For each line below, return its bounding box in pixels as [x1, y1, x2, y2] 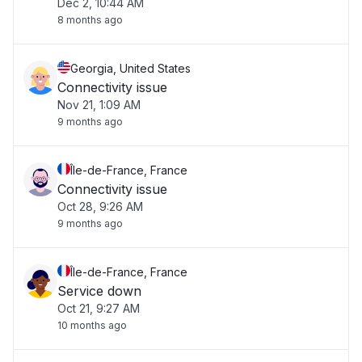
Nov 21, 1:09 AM [57, 98, 141, 112]
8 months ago [57, 14, 123, 26]
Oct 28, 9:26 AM [57, 200, 143, 213]
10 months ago [57, 319, 127, 331]
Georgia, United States [70, 61, 191, 75]
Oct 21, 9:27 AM [57, 301, 140, 315]
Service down [57, 283, 141, 299]
